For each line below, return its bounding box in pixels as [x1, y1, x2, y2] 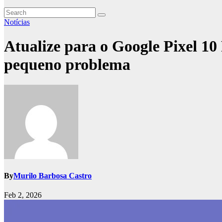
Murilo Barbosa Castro [13, 171, 92, 180]
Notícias [4, 18, 30, 26]
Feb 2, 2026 [4, 191, 42, 200]
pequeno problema [4, 55, 130, 74]
